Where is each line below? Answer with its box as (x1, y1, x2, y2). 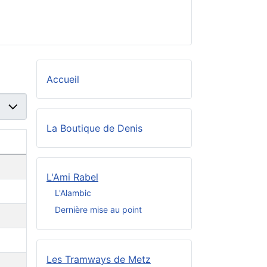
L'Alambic (55, 187, 91, 198)
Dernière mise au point (55, 204, 142, 215)
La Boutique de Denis (46, 122, 142, 135)
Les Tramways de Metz (46, 253, 151, 266)
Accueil (46, 73, 79, 86)
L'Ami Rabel (46, 171, 98, 184)
